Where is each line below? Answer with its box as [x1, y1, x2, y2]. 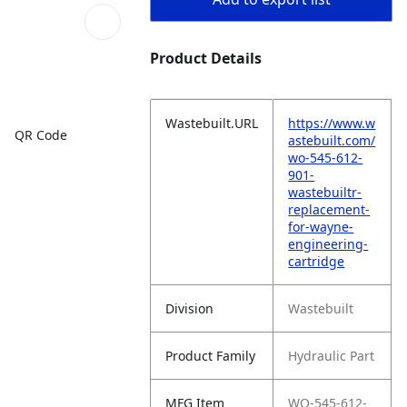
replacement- [288, 201, 371, 218]
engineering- [288, 235, 369, 253]
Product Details [150, 48, 263, 68]
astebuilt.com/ [288, 132, 376, 149]
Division [165, 300, 214, 317]
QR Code [15, 125, 67, 144]
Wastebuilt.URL [165, 114, 259, 132]
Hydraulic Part [288, 347, 375, 364]
